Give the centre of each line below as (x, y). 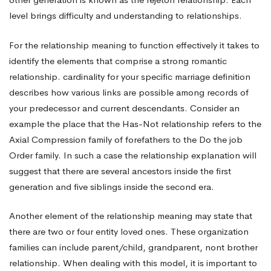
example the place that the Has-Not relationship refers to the (135, 123)
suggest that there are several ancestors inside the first (120, 171)
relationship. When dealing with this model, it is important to (133, 263)
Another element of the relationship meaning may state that (131, 216)
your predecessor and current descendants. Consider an (124, 108)
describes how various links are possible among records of (129, 92)
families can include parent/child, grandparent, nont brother (133, 247)
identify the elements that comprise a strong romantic (118, 60)
